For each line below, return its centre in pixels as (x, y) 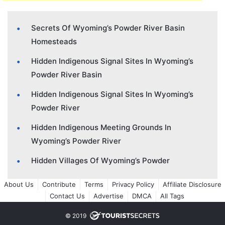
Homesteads (54, 41)
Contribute (59, 184)
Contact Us (67, 196)
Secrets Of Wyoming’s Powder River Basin (108, 28)
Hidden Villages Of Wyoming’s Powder (100, 160)
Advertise (108, 196)
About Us (19, 184)
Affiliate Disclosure (192, 184)
